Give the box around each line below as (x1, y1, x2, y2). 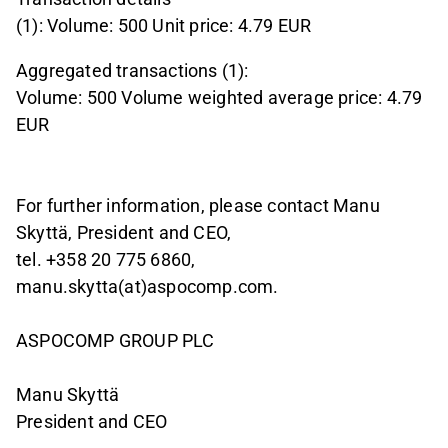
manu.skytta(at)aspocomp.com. (16, 276, 279, 298)
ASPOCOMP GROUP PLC (16, 330, 215, 352)
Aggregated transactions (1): (16, 60, 249, 82)
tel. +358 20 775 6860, (16, 249, 196, 271)
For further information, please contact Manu (16, 195, 380, 217)
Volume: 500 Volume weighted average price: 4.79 (16, 87, 423, 109)
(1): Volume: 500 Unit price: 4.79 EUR (16, 15, 312, 37)
